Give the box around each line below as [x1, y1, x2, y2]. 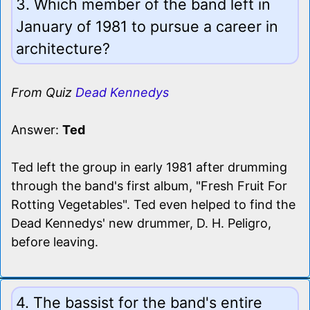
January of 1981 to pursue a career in [16, 17, 278, 35]
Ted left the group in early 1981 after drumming [11, 159, 287, 174]
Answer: [11, 122, 62, 137]
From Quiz [11, 84, 75, 100]
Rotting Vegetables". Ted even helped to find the [11, 197, 295, 212]
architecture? [16, 39, 110, 57]
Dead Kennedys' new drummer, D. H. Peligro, [11, 215, 271, 230]
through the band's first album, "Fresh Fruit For [11, 178, 287, 193]
